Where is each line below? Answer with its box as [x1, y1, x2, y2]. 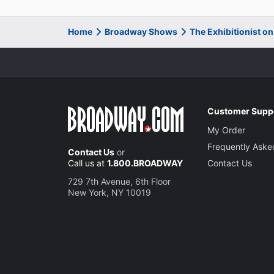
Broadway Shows [105, 26, 177, 37]
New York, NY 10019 [68, 187, 151, 198]
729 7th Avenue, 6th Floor [68, 176, 171, 187]
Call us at [68, 157, 107, 168]
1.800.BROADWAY [107, 157, 183, 168]
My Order [207, 124, 246, 135]
